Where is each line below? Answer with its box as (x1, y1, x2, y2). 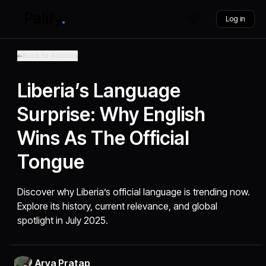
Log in (225, 14, 245, 23)
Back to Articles (23, 51, 78, 60)
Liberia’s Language (17, 79, 181, 102)
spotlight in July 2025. (17, 214, 109, 226)
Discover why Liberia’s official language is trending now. (17, 186, 251, 198)
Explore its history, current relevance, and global (17, 200, 218, 212)
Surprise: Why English (17, 103, 206, 126)
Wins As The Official (17, 126, 190, 150)
